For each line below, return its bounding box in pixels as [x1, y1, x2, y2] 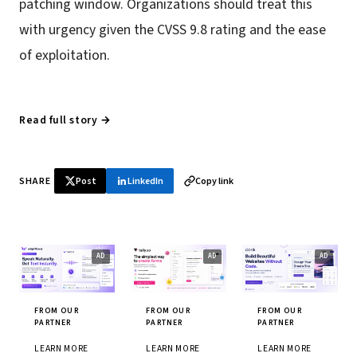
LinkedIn [127, 174, 164, 188]
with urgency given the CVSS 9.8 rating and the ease [19, 20, 326, 41]
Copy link [194, 174, 233, 188]
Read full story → [19, 112, 112, 128]
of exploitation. [19, 45, 110, 66]
